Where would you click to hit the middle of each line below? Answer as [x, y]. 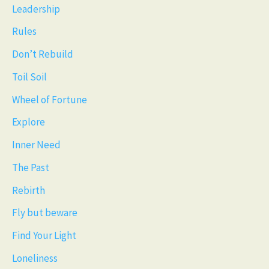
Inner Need [36, 145]
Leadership [36, 9]
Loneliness [35, 258]
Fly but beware [45, 213]
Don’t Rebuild [43, 54]
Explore [29, 122]
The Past [31, 167]
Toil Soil [29, 77]
